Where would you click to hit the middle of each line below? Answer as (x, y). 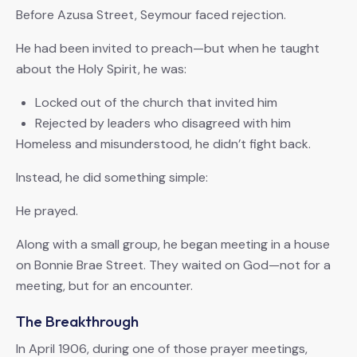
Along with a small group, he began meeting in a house (173, 245)
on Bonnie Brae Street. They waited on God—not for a (173, 265)
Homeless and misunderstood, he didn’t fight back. (163, 144)
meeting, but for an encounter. (104, 286)
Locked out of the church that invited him (156, 103)
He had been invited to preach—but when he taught (168, 49)
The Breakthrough (77, 322)
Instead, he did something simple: (112, 178)
